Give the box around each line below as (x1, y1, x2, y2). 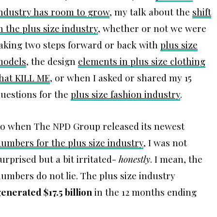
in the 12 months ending (92, 185, 197, 198)
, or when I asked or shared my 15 (50, 71, 192, 84)
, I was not (143, 136, 187, 149)
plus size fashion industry (71, 87, 180, 100)
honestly (119, 152, 150, 165)
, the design (26, 54, 78, 67)
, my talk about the (109, 5, 192, 18)
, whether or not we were (98, 21, 206, 34)
